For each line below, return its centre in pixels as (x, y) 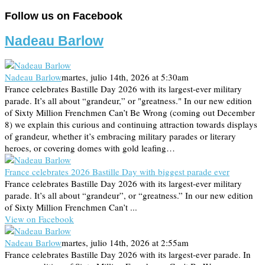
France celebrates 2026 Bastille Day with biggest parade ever (117, 172)
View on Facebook (39, 219)
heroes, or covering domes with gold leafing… (90, 148)
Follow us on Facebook (64, 16)
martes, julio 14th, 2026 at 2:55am (125, 243)
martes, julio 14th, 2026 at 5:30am (125, 77)
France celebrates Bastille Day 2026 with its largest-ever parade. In (128, 255)
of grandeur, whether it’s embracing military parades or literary (120, 136)
